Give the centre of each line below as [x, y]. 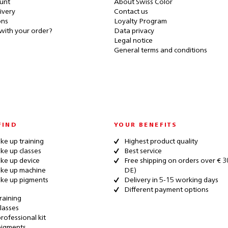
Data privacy [134, 31]
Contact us [131, 12]
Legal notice [133, 41]
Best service [143, 151]
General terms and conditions [161, 50]
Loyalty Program [140, 21]
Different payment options [166, 190]
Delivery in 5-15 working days [171, 180]
